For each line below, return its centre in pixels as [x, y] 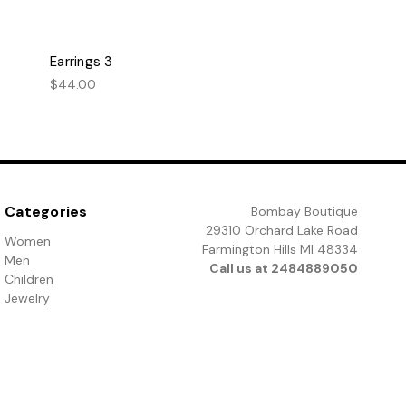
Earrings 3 [82, 62]
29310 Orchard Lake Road [281, 231]
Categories [46, 212]
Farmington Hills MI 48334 [280, 250]
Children [29, 280]
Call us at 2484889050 [283, 269]
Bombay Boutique [304, 212]
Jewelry [28, 299]
